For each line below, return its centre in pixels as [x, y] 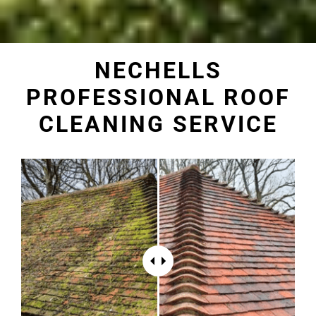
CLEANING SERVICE [158, 124]
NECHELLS [158, 70]
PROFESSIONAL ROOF [158, 97]
